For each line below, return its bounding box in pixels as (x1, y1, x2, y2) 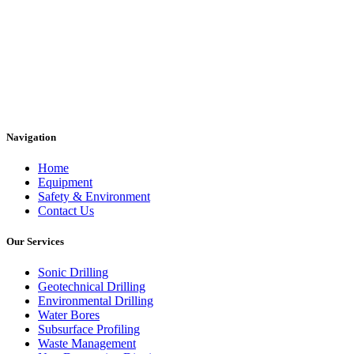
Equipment (38, 175, 92, 190)
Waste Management (38, 337, 136, 351)
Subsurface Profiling (38, 322, 140, 337)
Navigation (6, 130, 56, 143)
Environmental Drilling (38, 294, 153, 308)
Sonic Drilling (38, 265, 108, 280)
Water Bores (38, 308, 100, 322)
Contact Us (38, 204, 94, 218)
